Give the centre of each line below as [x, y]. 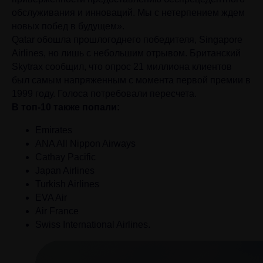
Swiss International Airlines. [93, 225]
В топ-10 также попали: [66, 107]
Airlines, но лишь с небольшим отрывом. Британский [126, 53]
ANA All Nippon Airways [85, 144]
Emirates [54, 130]
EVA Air [51, 198]
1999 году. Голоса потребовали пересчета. [104, 94]
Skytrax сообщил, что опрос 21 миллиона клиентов [122, 67]
